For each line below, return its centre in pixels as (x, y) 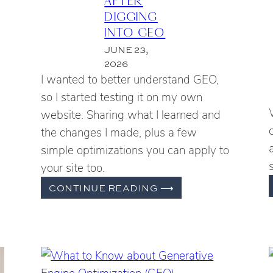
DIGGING (131, 16)
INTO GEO (135, 31)
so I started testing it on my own (122, 97)
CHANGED (201, 215)
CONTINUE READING (105, 188)
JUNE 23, (127, 50)
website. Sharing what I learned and (131, 115)
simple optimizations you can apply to (135, 150)
